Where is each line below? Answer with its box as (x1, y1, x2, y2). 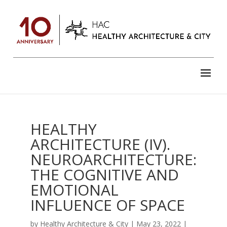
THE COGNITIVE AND (30, 164, 179, 185)
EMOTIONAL (30, 179, 119, 200)
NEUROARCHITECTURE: (30, 149, 197, 170)
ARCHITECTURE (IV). (30, 134, 170, 155)
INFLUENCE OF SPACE (30, 195, 185, 215)
